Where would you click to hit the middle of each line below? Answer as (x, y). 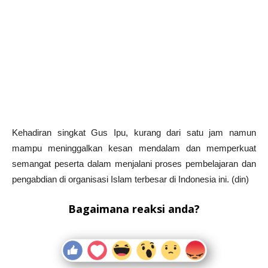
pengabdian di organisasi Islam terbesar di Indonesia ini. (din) (130, 179)
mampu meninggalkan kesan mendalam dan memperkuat (134, 148)
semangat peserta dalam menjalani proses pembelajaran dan (134, 163)
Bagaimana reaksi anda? (134, 208)
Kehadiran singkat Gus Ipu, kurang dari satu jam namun (134, 132)
